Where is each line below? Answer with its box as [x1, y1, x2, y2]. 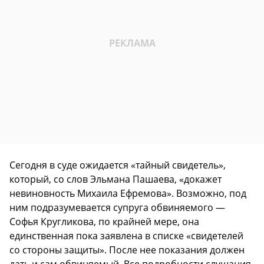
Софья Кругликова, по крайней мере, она [9, 214, 199, 228]
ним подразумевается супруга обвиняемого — [9, 200, 225, 214]
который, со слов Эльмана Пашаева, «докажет [9, 172, 222, 186]
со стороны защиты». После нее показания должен [9, 243, 245, 256]
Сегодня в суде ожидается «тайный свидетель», [9, 158, 226, 171]
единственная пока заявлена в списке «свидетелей [9, 229, 243, 242]
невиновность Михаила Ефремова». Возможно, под [9, 186, 246, 200]
